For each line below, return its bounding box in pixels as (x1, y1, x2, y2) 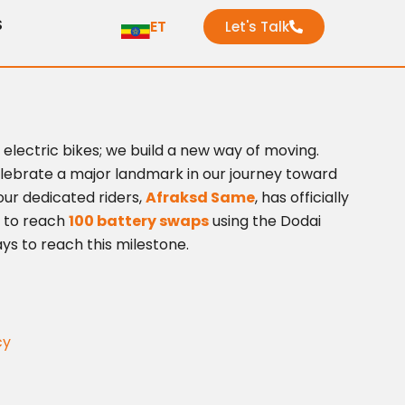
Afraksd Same (146, 187, 255, 208)
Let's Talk (224, 17, 289, 36)
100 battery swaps (69, 211, 209, 231)
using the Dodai (209, 211, 321, 231)
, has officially (255, 187, 349, 208)
